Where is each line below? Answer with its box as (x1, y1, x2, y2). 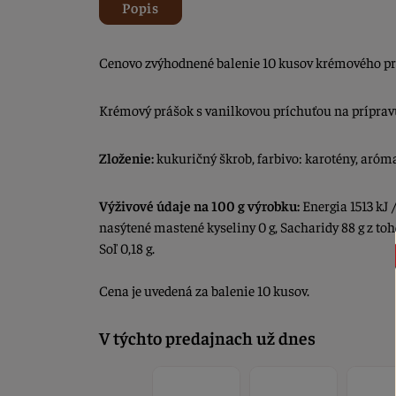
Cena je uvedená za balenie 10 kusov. (99, 281, 309, 300)
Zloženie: (99, 148, 154, 167)
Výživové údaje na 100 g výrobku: (99, 196, 300, 215)
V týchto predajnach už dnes (99, 326, 316, 349)
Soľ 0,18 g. (99, 239, 157, 257)
